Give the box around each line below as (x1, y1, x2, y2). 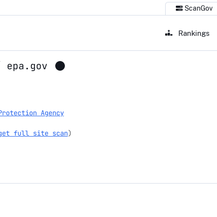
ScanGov (184, 4, 213, 13)
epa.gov (6, 60, 47, 73)
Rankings (176, 28, 210, 37)
